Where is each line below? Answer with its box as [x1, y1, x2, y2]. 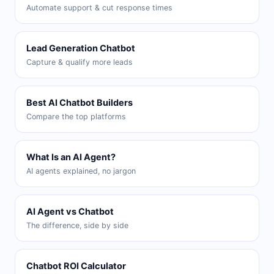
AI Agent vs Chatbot [26, 206, 114, 218]
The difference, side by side [26, 221, 128, 231]
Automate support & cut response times [26, 3, 172, 13]
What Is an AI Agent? [26, 152, 116, 163]
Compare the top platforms [26, 112, 126, 122]
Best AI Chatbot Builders [26, 97, 133, 109]
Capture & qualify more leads [26, 57, 133, 67]
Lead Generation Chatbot [26, 43, 135, 54]
